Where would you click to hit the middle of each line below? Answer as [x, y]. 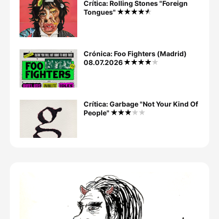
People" [97, 113]
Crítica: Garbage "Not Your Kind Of [141, 104]
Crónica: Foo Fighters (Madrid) [135, 54]
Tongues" [100, 12]
